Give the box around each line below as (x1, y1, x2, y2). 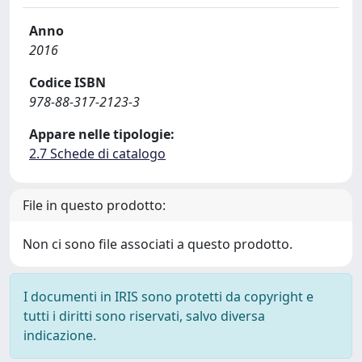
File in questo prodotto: (23, 196, 166, 214)
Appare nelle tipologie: (29, 125, 175, 143)
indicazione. (23, 326, 96, 344)
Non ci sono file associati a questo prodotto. (23, 235, 293, 253)
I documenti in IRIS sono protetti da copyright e (23, 288, 314, 305)
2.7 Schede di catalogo (29, 145, 166, 162)
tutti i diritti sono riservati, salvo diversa (23, 307, 265, 325)
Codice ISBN (29, 74, 106, 91)
